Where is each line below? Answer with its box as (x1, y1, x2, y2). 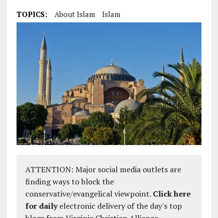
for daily (25, 200, 57, 212)
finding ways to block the (25, 176, 114, 187)
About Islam (54, 9, 95, 19)
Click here (152, 188, 191, 200)
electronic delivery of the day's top (57, 200, 182, 212)
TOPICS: (16, 9, 47, 19)
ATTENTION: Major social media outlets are (25, 164, 181, 175)
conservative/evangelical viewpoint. (25, 188, 153, 200)
